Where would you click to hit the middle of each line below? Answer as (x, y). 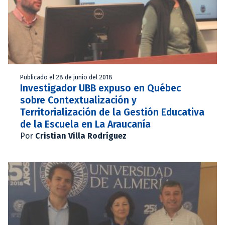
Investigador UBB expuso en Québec (100, 88)
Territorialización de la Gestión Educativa (112, 112)
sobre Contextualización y (78, 100)
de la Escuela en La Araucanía (85, 124)
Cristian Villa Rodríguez (81, 136)
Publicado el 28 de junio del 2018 (66, 77)
